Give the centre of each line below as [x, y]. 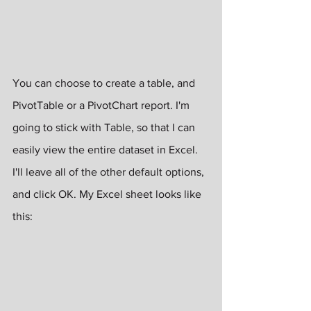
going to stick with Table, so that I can [105, 127]
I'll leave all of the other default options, [110, 171]
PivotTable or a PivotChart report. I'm [102, 105]
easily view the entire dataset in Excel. [107, 149]
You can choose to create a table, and [105, 83]
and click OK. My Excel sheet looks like [108, 194]
